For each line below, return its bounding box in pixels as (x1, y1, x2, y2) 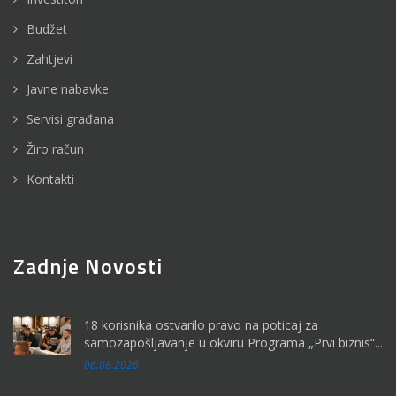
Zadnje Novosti (13, 250, 163, 283)
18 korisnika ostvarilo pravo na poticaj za (84, 316, 318, 334)
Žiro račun (27, 141, 84, 158)
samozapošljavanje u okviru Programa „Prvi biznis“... (84, 334, 383, 352)
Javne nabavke (27, 80, 109, 98)
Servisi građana (27, 110, 114, 128)
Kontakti (27, 171, 74, 188)
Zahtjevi (27, 50, 72, 68)
